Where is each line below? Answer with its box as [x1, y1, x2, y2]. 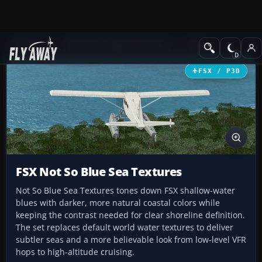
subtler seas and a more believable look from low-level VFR [16, 234, 246, 246]
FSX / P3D [198, 67, 240, 74]
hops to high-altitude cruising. [16, 246, 135, 258]
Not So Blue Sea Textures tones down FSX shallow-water [16, 185, 235, 196]
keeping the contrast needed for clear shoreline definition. [16, 209, 245, 221]
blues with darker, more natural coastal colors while [16, 197, 220, 209]
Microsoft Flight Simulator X [65, 39, 170, 50]
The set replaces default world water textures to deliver [16, 222, 233, 233]
